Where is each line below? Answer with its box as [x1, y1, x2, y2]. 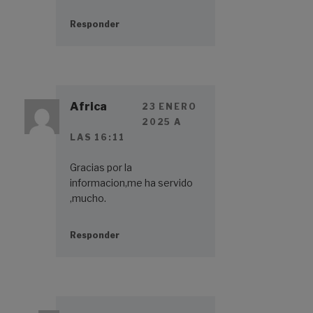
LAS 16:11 [70, 131, 125, 143]
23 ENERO [142, 101, 197, 112]
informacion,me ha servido [70, 176, 193, 189]
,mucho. [70, 191, 106, 204]
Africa [70, 99, 107, 113]
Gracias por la [70, 161, 132, 173]
